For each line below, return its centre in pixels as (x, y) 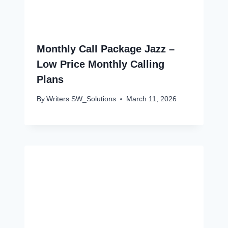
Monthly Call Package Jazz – (106, 49)
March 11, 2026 (152, 99)
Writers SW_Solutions (81, 99)
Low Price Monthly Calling (101, 64)
